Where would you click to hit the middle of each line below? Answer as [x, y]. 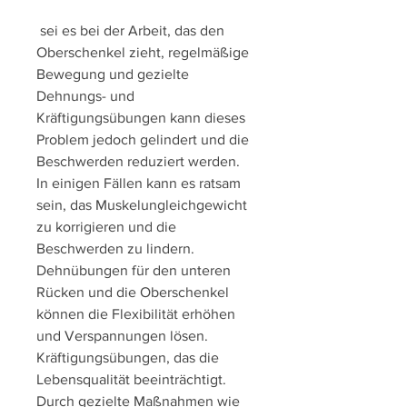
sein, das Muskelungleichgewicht [142, 205]
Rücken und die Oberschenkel [133, 293]
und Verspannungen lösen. [122, 336]
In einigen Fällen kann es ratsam [139, 184]
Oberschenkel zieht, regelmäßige [143, 53]
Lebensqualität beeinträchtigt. [131, 380]
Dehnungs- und [85, 96]
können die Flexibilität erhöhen [136, 314]
